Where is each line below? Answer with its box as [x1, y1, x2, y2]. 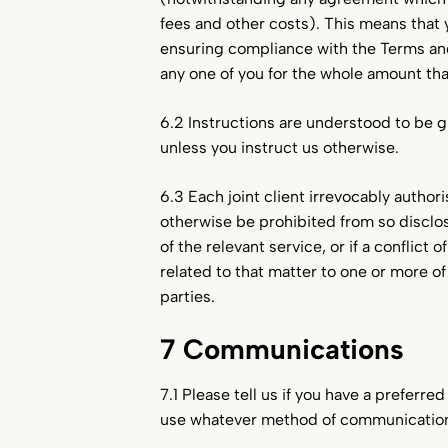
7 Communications [160, 332, 404, 366]
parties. [160, 287, 215, 306]
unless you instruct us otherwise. [160, 138, 399, 157]
